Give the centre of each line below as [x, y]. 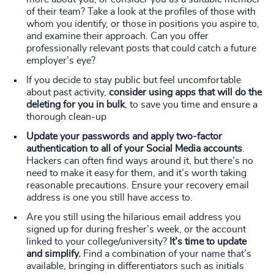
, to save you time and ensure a [191, 105]
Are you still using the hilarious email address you [134, 217]
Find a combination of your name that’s [166, 254]
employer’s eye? [61, 61]
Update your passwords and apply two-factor [124, 137]
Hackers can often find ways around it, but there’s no [140, 161]
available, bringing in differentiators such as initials [135, 266]
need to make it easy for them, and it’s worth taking [136, 173]
